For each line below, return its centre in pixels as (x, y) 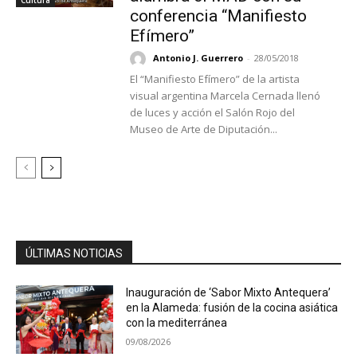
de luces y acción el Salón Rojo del (212, 113)
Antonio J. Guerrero (198, 58)
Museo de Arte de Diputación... (203, 129)
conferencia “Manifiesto (218, 16)
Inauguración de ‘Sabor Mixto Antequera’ (229, 293)
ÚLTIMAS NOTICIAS (74, 254)
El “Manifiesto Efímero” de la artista (214, 79)
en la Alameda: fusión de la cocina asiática (232, 308)
